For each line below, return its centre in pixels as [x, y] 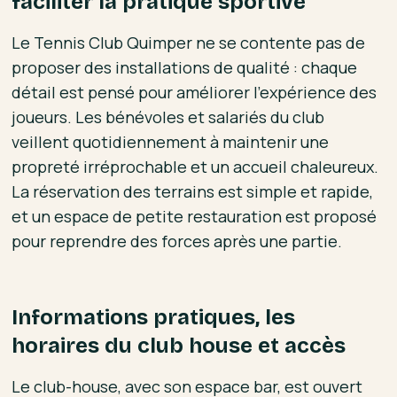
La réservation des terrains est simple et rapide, [193, 191]
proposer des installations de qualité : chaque [185, 67]
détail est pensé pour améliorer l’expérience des [195, 92]
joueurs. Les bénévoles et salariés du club [168, 117]
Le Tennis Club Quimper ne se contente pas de [189, 42]
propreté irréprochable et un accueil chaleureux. [195, 166]
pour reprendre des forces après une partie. [177, 241]
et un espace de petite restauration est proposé [195, 216]
